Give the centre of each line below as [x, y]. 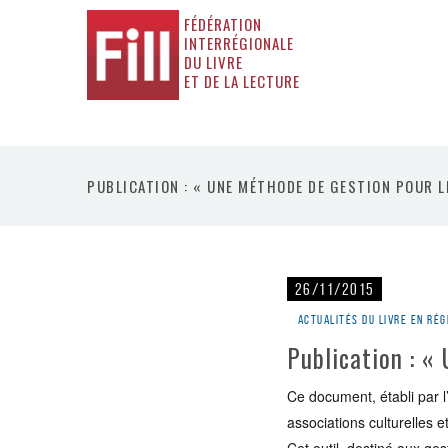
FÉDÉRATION [223, 24]
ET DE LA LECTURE [242, 81]
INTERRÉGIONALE [239, 43]
